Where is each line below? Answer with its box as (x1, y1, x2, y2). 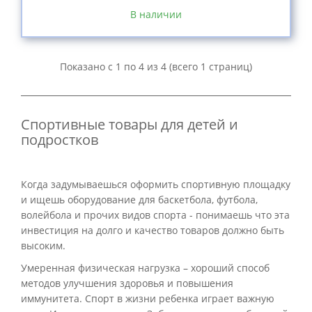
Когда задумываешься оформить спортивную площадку (21, 178, 290, 191)
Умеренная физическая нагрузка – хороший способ (21, 261, 270, 274)
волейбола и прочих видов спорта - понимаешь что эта (21, 208, 290, 221)
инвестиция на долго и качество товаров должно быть (21, 224, 284, 237)
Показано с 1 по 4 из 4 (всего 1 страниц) (60, 60, 252, 73)
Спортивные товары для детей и (21, 115, 238, 134)
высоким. (21, 239, 65, 252)
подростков (21, 130, 98, 149)
